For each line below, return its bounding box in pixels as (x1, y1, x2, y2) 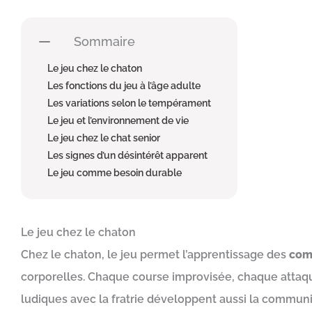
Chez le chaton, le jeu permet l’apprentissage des (21, 248, 289, 261)
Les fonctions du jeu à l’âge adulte (47, 79, 201, 91)
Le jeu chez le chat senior (47, 132, 160, 143)
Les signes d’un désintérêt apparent (47, 149, 208, 161)
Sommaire (74, 34, 135, 49)
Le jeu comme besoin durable (47, 166, 182, 178)
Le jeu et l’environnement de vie (47, 114, 189, 126)
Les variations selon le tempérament (47, 97, 211, 109)
